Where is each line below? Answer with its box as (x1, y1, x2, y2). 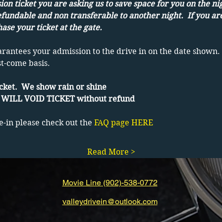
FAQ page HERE (94, 118, 153, 127)
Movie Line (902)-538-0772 (62, 178, 158, 187)
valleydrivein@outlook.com (62, 197, 158, 206)
